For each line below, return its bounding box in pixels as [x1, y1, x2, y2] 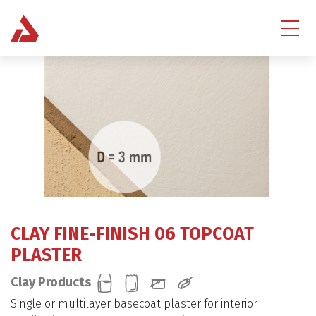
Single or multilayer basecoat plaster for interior [11, 296, 257, 310]
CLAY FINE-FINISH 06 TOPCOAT [11, 224, 254, 245]
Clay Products [11, 274, 91, 290]
